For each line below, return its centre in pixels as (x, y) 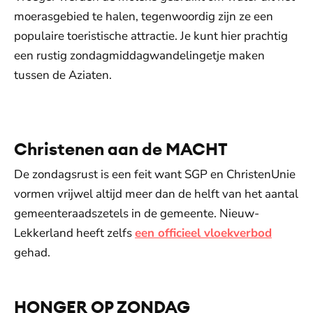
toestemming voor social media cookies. (156, 101)
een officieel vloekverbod (203, 233)
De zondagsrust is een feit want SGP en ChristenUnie (155, 174)
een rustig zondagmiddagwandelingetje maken (139, 56)
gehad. (32, 253)
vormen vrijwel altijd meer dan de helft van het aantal (156, 194)
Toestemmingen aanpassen (156, 120)
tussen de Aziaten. (63, 75)
